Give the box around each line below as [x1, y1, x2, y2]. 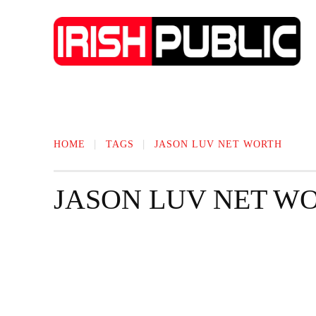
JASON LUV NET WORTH [154, 138, 282, 150]
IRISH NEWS [68, 92, 143, 107]
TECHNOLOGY [171, 92, 261, 107]
